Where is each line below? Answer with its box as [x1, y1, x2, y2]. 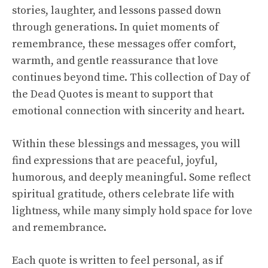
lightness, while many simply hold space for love [12, 204, 252, 218]
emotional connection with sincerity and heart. [12, 104, 245, 118]
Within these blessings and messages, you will [12, 137, 240, 151]
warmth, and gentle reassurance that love [12, 54, 218, 68]
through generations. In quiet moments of [12, 20, 219, 35]
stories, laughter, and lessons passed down [12, 4, 221, 18]
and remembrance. [12, 221, 106, 235]
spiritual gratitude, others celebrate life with [12, 187, 234, 202]
